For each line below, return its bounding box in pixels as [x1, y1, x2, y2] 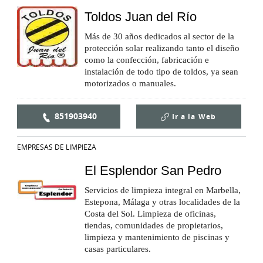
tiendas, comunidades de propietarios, [85, 220, 223, 230]
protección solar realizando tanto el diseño [85, 43, 240, 53]
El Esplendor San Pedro [85, 163, 221, 178]
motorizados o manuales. [85, 79, 176, 89]
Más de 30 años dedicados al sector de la [85, 32, 234, 42]
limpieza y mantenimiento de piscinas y [85, 232, 230, 242]
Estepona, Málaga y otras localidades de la [85, 197, 240, 207]
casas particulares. [85, 244, 151, 254]
